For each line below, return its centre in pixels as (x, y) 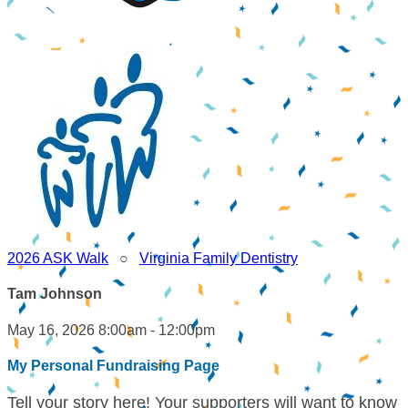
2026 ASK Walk (58, 258)
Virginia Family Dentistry (219, 258)
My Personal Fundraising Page (113, 365)
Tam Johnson (55, 294)
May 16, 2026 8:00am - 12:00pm (111, 330)
